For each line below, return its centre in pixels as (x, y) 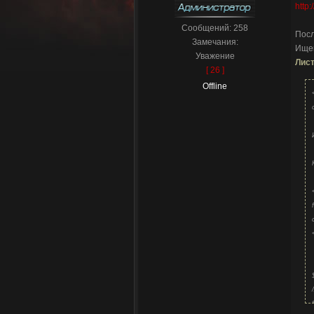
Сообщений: (207, 28)
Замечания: (215, 42)
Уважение (215, 56)
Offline (215, 86)
